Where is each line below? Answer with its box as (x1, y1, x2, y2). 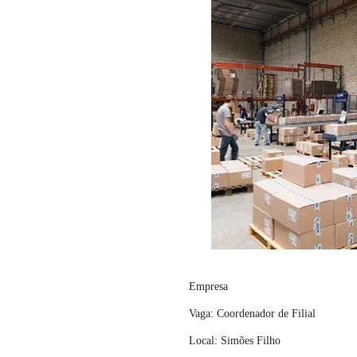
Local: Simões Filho (189, 335, 280, 347)
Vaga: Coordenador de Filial (189, 308, 316, 320)
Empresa (189, 280, 228, 292)
